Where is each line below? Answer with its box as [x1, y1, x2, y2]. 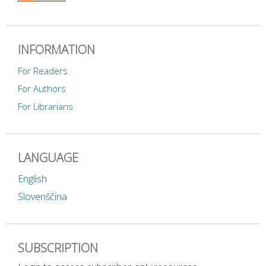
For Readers [18, 65, 68, 77]
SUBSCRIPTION [18, 240, 98, 256]
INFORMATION [18, 42, 95, 58]
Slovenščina [18, 190, 67, 204]
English [18, 172, 47, 186]
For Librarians [18, 100, 73, 113]
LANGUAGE [18, 150, 78, 166]
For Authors [18, 83, 66, 95]
